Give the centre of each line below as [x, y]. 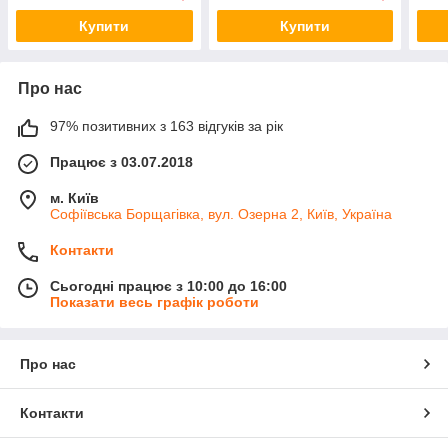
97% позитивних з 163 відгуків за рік [166, 126]
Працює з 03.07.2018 [121, 162]
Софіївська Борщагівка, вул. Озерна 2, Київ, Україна [221, 214]
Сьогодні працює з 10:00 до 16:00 [168, 286]
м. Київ [74, 198]
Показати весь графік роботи [154, 302]
